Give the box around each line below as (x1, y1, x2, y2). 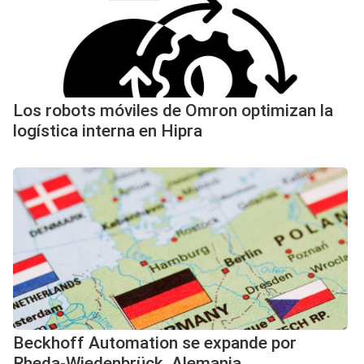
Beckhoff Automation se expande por (13, 333, 297, 353)
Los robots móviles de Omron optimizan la (13, 101, 333, 120)
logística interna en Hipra (13, 121, 202, 141)
